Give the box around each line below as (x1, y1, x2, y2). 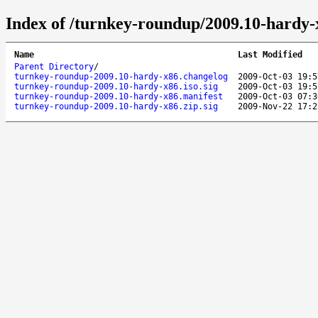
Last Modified (238, 49, 302, 60)
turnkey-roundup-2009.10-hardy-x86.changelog (14, 71, 228, 82)
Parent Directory (14, 61, 94, 72)
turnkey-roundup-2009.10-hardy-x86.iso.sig (14, 81, 218, 92)
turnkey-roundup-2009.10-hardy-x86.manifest (14, 91, 223, 102)
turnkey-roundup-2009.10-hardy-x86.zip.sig (14, 101, 218, 111)
